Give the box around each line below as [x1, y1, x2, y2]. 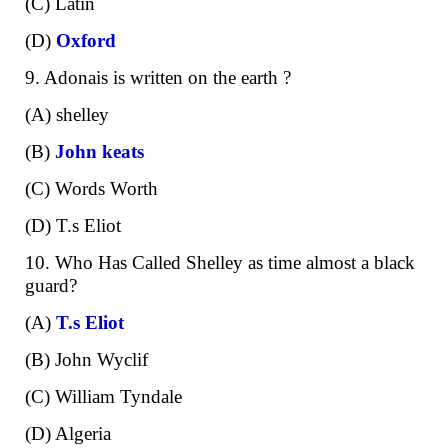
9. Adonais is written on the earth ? [25, 66, 291, 88]
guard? [25, 274, 77, 296]
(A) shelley [25, 103, 109, 125]
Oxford [56, 29, 116, 51]
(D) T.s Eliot [25, 214, 121, 236]
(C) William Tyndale [25, 385, 182, 407]
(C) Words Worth [25, 177, 158, 199]
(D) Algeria [25, 422, 111, 444]
